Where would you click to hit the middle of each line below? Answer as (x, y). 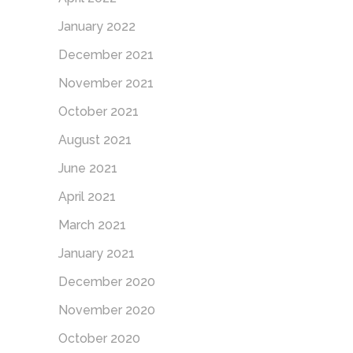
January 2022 (97, 26)
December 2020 (107, 281)
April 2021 (87, 196)
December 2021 (106, 54)
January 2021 (97, 253)
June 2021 (88, 168)
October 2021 (98, 111)
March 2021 (92, 225)
